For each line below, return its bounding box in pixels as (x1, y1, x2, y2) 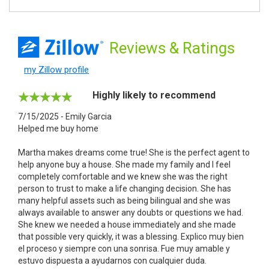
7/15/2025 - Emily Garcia (18, 111, 112, 121)
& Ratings (169, 38, 235, 57)
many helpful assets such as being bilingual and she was (18, 195, 231, 205)
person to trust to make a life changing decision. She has (18, 183, 231, 193)
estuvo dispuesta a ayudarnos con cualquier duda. (18, 255, 207, 265)
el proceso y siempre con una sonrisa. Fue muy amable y (18, 243, 230, 253)
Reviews (109, 38, 169, 57)
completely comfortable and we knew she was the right (18, 171, 228, 181)
